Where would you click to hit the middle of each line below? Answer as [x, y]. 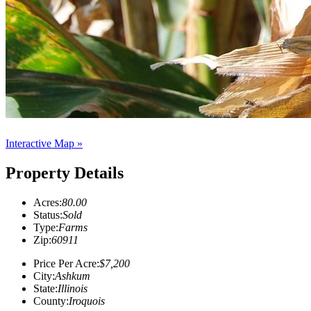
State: [45, 288]
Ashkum [73, 276]
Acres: [48, 202]
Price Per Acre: [66, 263]
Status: [48, 215]
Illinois [73, 288]
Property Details [65, 173]
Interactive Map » [44, 143]
